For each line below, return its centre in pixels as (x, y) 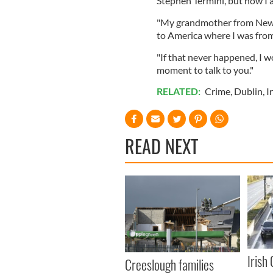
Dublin (248, 91)
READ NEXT (161, 146)
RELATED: (179, 91)
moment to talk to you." (205, 69)
